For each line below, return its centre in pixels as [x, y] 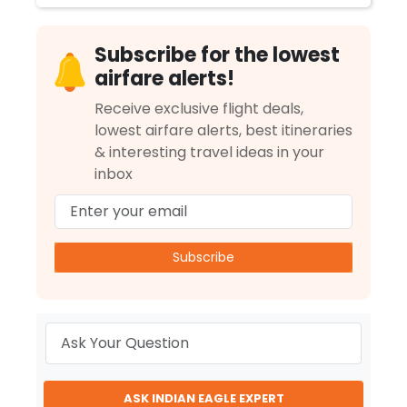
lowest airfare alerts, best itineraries [223, 130]
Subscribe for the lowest [217, 55]
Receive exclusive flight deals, [199, 109]
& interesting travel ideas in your [209, 152]
